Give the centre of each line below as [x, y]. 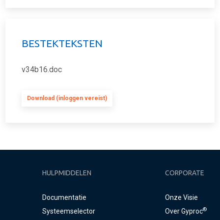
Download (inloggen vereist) [67, 98]
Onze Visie [181, 198]
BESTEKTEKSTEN [62, 43]
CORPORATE [184, 173]
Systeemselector [69, 211]
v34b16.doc [42, 70]
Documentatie [64, 198]
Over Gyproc [184, 211]
